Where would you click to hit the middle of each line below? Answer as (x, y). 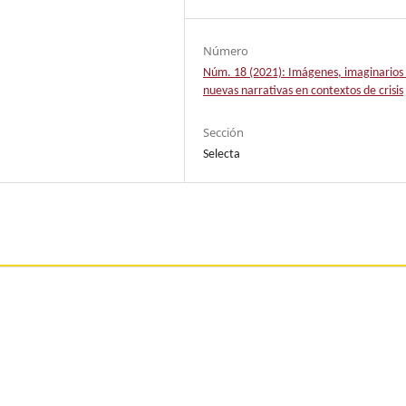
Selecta (222, 154)
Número (226, 50)
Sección (224, 132)
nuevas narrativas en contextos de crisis (304, 91)
